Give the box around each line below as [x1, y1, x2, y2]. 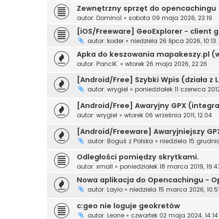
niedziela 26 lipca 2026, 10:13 [131, 36, 216, 45]
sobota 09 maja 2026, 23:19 [129, 13, 212, 22]
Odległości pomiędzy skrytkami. [77, 152, 199, 162]
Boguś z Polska [107, 136, 153, 145]
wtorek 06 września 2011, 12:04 [124, 111, 212, 120]
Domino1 [96, 13, 122, 22]
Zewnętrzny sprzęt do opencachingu [77, 3, 216, 13]
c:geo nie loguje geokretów [77, 201, 180, 211]
